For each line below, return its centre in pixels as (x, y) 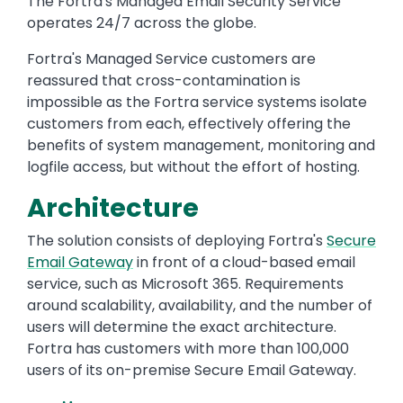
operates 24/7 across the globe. (142, 23)
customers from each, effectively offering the (189, 124)
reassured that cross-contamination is (164, 81)
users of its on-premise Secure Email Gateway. (192, 371)
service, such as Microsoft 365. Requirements (185, 284)
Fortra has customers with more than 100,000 (188, 349)
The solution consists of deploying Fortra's (177, 241)
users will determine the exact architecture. (182, 327)
